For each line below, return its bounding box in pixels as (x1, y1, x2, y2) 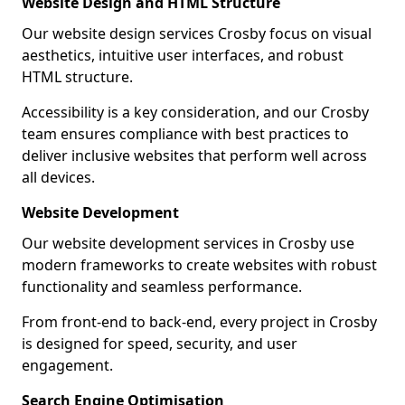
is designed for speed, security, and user (22, 334, 297, 353)
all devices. (22, 167, 95, 187)
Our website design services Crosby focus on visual (22, 24, 372, 43)
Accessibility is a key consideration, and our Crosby (22, 102, 369, 122)
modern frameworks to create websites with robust (22, 255, 377, 275)
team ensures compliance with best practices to (22, 124, 349, 144)
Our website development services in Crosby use (22, 233, 354, 253)
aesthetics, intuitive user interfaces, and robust (22, 45, 344, 65)
